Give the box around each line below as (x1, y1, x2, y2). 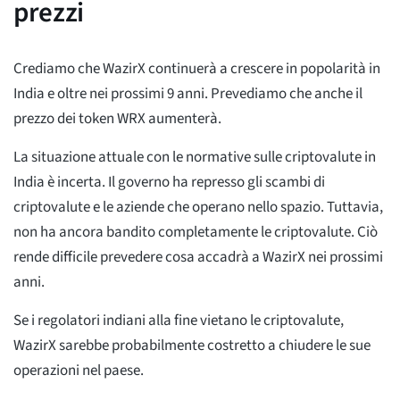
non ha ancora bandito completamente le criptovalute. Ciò (13, 221, 378, 243)
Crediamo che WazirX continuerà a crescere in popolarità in (13, 57, 380, 79)
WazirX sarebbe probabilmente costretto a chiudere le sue (13, 334, 371, 356)
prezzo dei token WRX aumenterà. (13, 107, 221, 129)
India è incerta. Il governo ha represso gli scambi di (13, 171, 325, 193)
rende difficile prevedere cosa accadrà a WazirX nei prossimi (13, 246, 383, 268)
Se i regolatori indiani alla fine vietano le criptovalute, (13, 309, 344, 331)
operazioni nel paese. (13, 359, 144, 381)
